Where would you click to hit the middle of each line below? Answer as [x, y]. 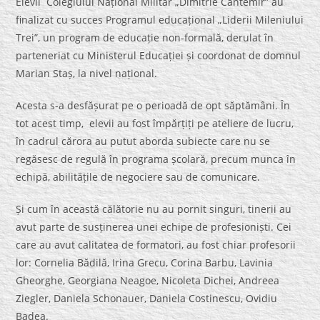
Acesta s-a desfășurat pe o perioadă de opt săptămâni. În [153, 106]
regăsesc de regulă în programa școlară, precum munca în [156, 159]
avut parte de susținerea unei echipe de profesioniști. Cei [154, 227]
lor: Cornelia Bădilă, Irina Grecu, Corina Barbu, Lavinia [145, 263]
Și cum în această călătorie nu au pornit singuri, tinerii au [154, 209]
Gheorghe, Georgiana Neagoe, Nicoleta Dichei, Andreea [148, 281]
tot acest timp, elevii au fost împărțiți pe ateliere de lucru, [155, 124]
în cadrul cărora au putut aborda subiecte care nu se [143, 141]
